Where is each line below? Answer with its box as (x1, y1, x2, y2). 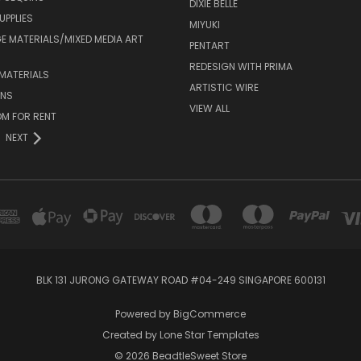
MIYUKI (189, 18, 220, 32)
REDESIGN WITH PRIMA (189, 60, 293, 74)
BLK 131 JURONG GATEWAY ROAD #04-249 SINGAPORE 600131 (35, 273, 326, 288)
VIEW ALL (189, 102, 230, 116)
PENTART (189, 39, 230, 53)
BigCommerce (173, 307, 246, 322)
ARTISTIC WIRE (189, 81, 259, 95)
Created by (102, 328, 160, 342)
